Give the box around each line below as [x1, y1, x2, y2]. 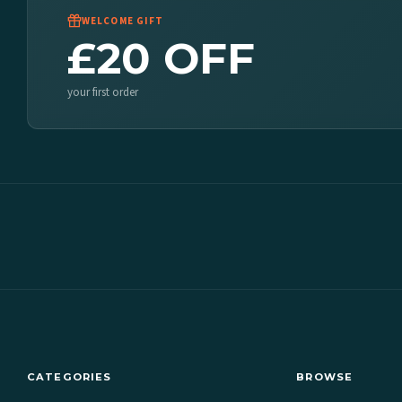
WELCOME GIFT [82, 13, 164, 28]
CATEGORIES [27, 371, 112, 384]
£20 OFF [67, 32, 255, 85]
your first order [67, 84, 138, 101]
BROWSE [296, 371, 354, 384]
